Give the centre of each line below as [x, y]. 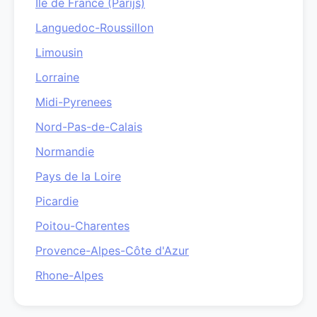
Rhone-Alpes [69, 275]
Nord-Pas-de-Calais [89, 127]
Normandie [65, 151]
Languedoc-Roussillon [94, 28]
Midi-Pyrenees [74, 102]
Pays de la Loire [78, 176]
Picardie [57, 201]
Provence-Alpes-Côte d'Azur [112, 250]
